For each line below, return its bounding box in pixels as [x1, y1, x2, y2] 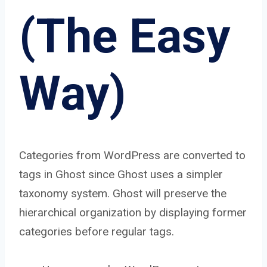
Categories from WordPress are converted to [19, 148, 246, 163]
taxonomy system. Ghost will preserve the [19, 187, 226, 201]
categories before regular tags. [19, 225, 174, 239]
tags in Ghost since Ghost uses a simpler [19, 167, 223, 182]
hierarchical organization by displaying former [19, 206, 247, 220]
